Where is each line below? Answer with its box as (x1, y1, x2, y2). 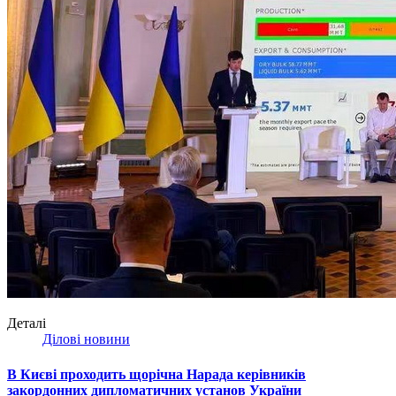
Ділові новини (42, 331, 130, 347)
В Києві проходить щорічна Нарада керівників (7, 366, 306, 382)
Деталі (7, 316, 46, 331)
